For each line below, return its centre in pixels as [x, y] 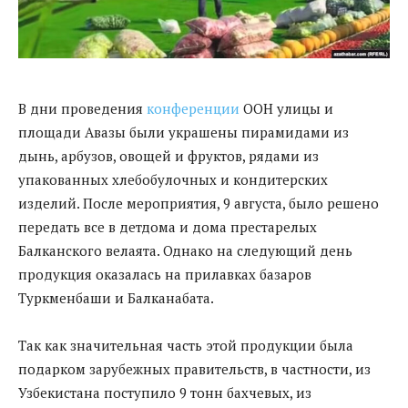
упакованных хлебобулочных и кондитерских [173, 179]
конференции [193, 108]
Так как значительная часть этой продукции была [186, 345]
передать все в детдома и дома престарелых [168, 226]
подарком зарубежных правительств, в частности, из [194, 368]
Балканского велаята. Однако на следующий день [185, 250]
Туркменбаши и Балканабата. [116, 297]
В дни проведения [82, 108]
